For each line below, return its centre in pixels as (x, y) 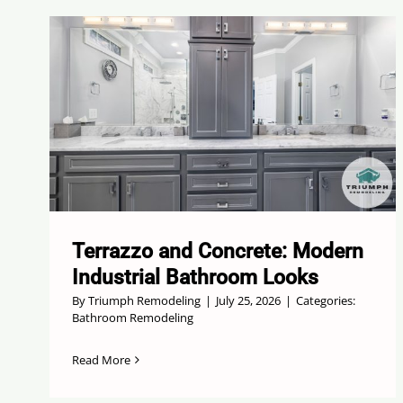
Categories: (325, 300)
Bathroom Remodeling (132, 317)
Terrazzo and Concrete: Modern (217, 251)
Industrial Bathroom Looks (195, 277)
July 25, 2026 (248, 300)
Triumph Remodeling (144, 300)
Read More (101, 359)
